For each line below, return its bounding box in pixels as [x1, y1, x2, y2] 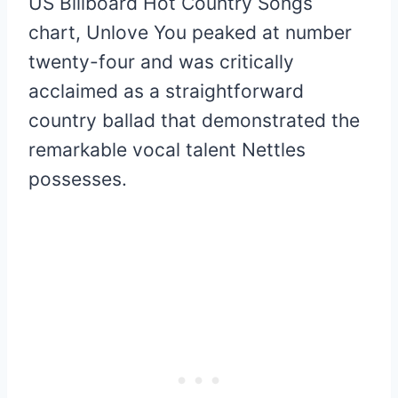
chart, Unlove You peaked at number [28, 20, 352, 44]
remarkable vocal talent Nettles [28, 138, 306, 161]
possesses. [28, 167, 127, 190]
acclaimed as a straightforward [28, 79, 304, 102]
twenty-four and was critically [28, 50, 294, 73]
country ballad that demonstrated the [28, 108, 360, 131]
